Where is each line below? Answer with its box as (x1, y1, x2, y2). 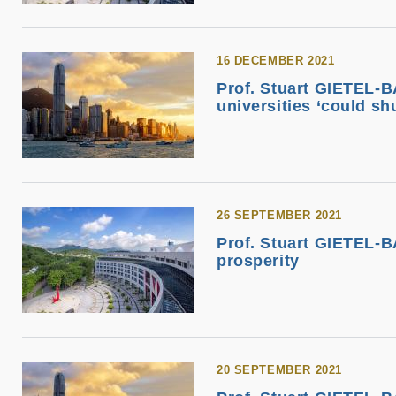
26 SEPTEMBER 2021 (217, 209, 342, 222)
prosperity (217, 252, 300, 270)
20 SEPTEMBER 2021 (217, 363, 342, 377)
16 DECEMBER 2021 (217, 54, 335, 67)
